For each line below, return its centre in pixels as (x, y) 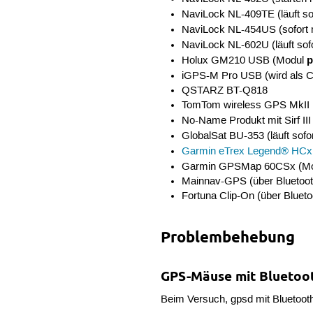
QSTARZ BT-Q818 (224, 91)
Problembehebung (228, 237)
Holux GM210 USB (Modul (244, 61)
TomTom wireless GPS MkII (245, 106)
